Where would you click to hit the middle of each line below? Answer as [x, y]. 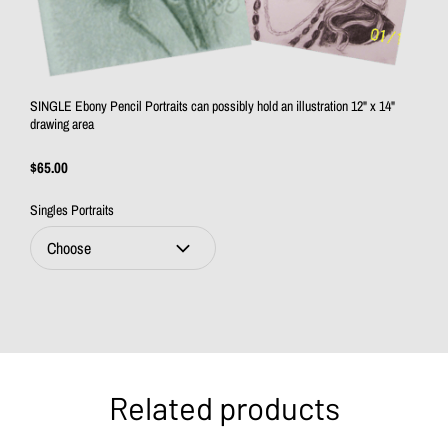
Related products [224, 407]
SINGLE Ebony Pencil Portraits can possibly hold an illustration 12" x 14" [212, 106]
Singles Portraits [72, 210]
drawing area [62, 124]
